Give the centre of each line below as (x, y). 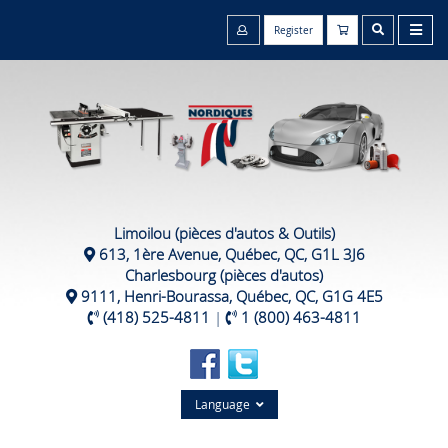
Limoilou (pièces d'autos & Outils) (224, 233)
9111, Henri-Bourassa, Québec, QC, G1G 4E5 (231, 296)
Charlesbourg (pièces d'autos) (224, 275)
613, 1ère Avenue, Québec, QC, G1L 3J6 (231, 254)
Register (293, 30)
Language (225, 404)
